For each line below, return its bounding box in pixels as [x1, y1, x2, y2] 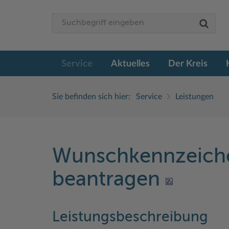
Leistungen [175, 92, 214, 101]
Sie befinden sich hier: [52, 92, 130, 101]
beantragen [52, 169, 165, 190]
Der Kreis [168, 59, 208, 68]
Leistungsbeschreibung [52, 210, 208, 224]
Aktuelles [111, 59, 150, 68]
